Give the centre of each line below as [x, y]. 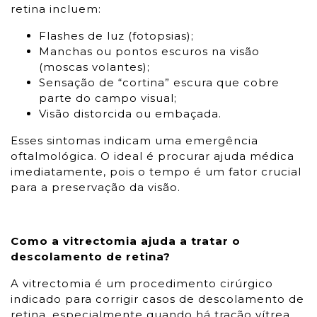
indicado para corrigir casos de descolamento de [157, 299]
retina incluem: [56, 9]
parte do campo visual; [108, 98]
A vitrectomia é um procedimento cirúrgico [142, 283]
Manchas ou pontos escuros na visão [149, 51]
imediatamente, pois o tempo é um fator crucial [156, 172]
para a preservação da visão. [96, 187]
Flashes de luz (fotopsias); [116, 36]
